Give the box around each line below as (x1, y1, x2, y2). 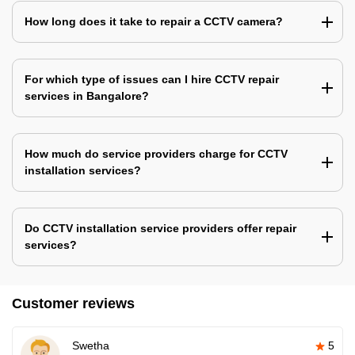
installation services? (25, 164, 141, 177)
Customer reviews (12, 296, 135, 311)
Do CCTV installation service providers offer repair (25, 222, 296, 235)
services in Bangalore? (25, 90, 149, 102)
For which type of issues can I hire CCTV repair (25, 73, 279, 86)
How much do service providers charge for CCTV (25, 147, 288, 160)
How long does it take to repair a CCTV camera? (25, 15, 283, 28)
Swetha (72, 339, 109, 352)
